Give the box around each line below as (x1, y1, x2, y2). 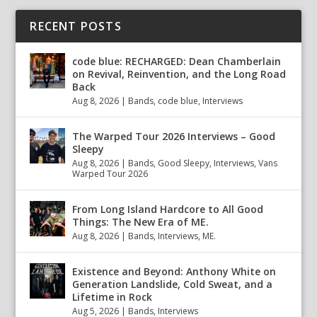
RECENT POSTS (30, 18, 122, 34)
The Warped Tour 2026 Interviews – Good (72, 129, 276, 143)
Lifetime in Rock (72, 290, 153, 304)
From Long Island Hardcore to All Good (72, 202, 264, 216)
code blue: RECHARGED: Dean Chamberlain (72, 54, 282, 68)
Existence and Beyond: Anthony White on (72, 265, 277, 278)
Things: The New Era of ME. (72, 215, 209, 229)
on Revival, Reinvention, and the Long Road (72, 67, 287, 81)
